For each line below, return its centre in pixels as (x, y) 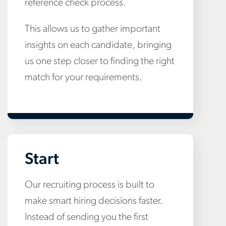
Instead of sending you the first (87, 217)
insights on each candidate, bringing (98, 45)
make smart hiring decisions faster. (94, 201)
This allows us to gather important (93, 29)
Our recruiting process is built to (90, 185)
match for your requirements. (83, 77)
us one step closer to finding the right (100, 61)
